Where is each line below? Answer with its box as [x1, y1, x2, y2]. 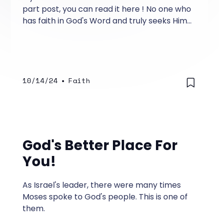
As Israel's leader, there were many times [22, 179, 181, 191]
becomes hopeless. [22, 26, 98, 38]
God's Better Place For [22, 135, 178, 155]
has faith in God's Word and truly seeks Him [22, 15, 188, 26]
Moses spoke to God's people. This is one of [22, 191, 188, 202]
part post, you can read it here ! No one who [22, 3, 192, 15]
